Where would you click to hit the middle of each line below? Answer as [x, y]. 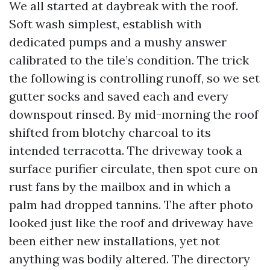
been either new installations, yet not [115, 241]
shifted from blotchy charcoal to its [110, 132]
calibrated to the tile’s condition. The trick [129, 60]
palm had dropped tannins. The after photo [131, 205]
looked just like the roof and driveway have [131, 223]
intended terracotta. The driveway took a [126, 150]
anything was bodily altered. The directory [130, 259]
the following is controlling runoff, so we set [134, 78]
